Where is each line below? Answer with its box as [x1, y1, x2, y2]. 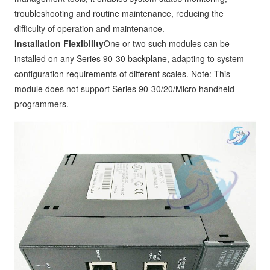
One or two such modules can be [104, 37, 230, 50]
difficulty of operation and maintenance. [14, 22, 165, 35]
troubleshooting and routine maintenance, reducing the [14, 7, 224, 20]
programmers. [14, 98, 69, 110]
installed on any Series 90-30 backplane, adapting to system [14, 52, 244, 65]
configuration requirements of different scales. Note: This [14, 67, 230, 80]
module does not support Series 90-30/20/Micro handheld [14, 83, 234, 95]
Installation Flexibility [14, 37, 104, 50]
